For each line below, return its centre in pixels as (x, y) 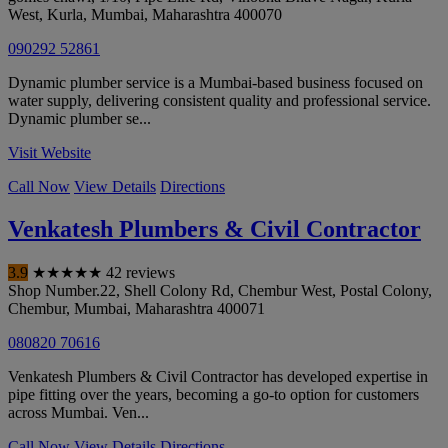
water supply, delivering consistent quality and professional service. (219, 101)
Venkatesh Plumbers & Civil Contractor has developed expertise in (218, 377)
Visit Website (49, 153)
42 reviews (140, 273)
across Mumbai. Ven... (78, 413)
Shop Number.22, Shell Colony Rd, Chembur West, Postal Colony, (220, 291)
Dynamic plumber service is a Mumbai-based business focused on (215, 83)
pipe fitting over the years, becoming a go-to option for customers (213, 395)
